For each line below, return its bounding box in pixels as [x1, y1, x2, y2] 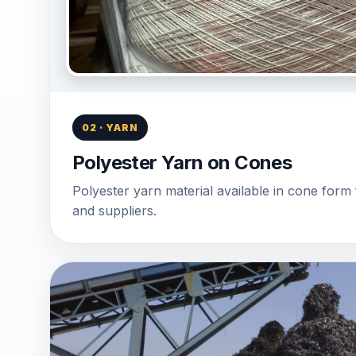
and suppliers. [72, 203, 157, 219]
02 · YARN [82, 122, 138, 133]
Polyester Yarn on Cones [72, 151, 292, 174]
